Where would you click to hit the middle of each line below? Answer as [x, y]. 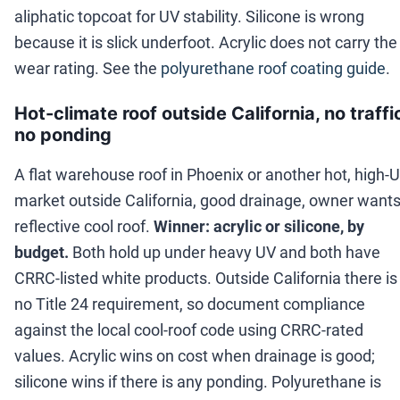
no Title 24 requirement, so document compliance [190, 304]
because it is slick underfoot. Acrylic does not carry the [206, 43]
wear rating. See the [86, 69]
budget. [42, 253]
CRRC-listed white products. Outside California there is [206, 279]
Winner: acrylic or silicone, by [257, 227]
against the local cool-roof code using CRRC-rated [189, 330]
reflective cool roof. [82, 227]
